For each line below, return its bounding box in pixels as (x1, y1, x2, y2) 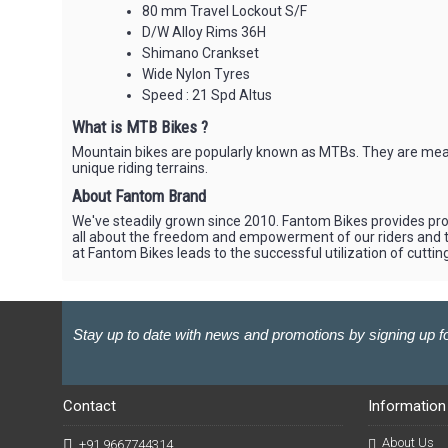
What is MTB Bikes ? (72, 117, 208, 137)
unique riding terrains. (72, 160, 208, 176)
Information (367, 397, 446, 415)
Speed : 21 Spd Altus (142, 87, 272, 103)
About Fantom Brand (72, 186, 206, 206)
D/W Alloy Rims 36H (142, 24, 266, 40)
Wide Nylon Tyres (142, 66, 250, 82)
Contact (63, 397, 116, 415)
